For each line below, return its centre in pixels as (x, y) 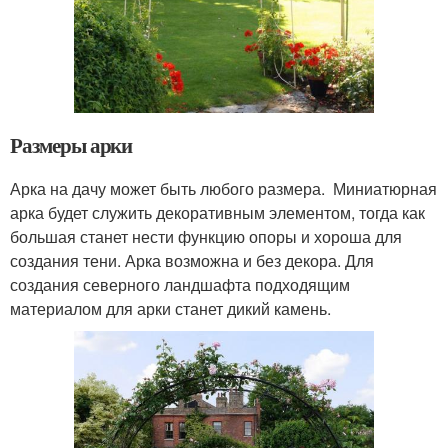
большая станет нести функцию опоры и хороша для (206, 237)
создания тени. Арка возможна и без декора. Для (192, 261)
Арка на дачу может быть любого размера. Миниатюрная (223, 189)
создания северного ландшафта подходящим (180, 285)
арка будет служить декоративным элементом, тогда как (217, 213)
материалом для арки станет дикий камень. (170, 309)
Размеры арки (71, 145)
